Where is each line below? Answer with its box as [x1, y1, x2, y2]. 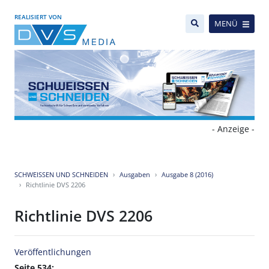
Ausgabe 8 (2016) [162, 170, 213, 180]
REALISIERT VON [14, 13, 62, 21]
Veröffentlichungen [14, 246, 91, 258]
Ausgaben [119, 170, 150, 180]
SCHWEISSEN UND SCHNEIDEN [14, 170, 108, 180]
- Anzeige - [212, 123, 255, 135]
